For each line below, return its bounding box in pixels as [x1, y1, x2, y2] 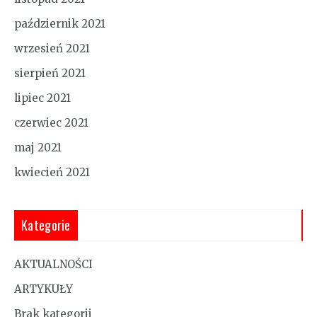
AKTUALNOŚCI [14, 257, 93, 271]
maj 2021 [14, 140, 62, 154]
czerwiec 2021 [14, 115, 88, 129]
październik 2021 [14, 16, 105, 30]
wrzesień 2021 [14, 41, 90, 55]
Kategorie [21, 215, 71, 234]
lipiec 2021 [14, 91, 71, 105]
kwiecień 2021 [14, 165, 90, 179]
